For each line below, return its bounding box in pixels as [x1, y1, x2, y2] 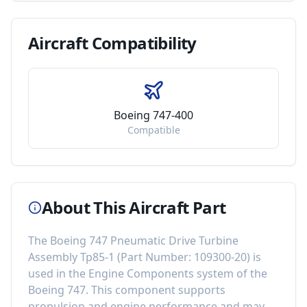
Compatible [127, 123, 180, 136]
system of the [194, 266, 267, 281]
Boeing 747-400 [114, 108, 193, 123]
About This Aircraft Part [42, 196, 226, 219]
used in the [28, 266, 88, 281]
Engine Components [88, 266, 194, 281]
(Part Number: [114, 249, 194, 265]
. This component [86, 282, 178, 297]
